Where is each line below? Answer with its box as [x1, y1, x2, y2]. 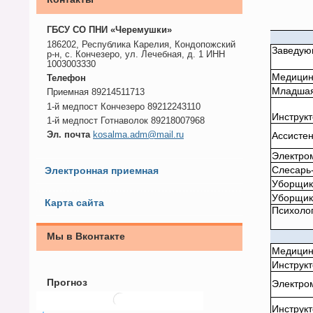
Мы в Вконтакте [47, 231, 125, 242]
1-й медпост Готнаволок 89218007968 [47, 115, 205, 126]
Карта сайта [44, 197, 104, 208]
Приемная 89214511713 [47, 87, 145, 98]
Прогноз [47, 277, 87, 289]
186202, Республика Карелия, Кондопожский [47, 39, 235, 50]
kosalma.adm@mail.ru [93, 130, 184, 140]
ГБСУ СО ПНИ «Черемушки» [47, 25, 172, 36]
